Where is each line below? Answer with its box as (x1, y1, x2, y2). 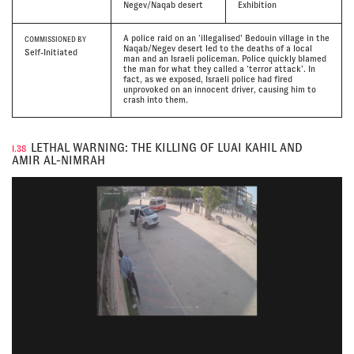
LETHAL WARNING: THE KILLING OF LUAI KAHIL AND (31, 141, 303, 155)
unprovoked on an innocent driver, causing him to (122, 85, 316, 95)
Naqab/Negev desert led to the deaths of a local (122, 43, 312, 54)
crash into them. (122, 95, 188, 105)
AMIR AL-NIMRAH (12, 154, 105, 168)
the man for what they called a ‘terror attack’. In (122, 64, 315, 74)
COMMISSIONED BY (24, 36, 86, 44)
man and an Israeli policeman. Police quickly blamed (122, 54, 326, 64)
